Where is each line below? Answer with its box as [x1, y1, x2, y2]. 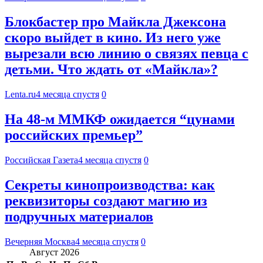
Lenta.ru [5, 89, 36, 100]
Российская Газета [5, 154, 78, 165]
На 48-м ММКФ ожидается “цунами [5, 112, 235, 127]
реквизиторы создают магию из [5, 193, 207, 208]
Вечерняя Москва [5, 236, 75, 247]
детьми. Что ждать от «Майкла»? [5, 62, 218, 77]
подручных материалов [5, 208, 153, 224]
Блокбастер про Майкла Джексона [5, 14, 226, 30]
